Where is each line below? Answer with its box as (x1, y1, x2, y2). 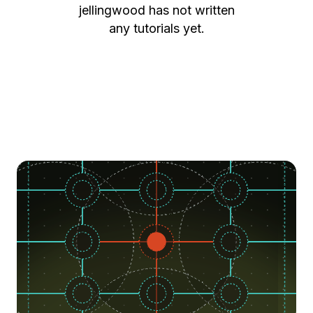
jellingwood (78, 3, 145, 17)
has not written (148, 3, 235, 17)
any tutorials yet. (108, 21, 205, 36)
